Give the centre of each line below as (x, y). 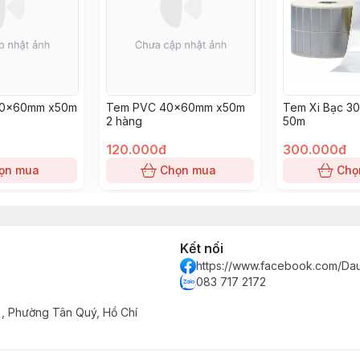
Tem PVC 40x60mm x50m (176, 107)
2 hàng (124, 121)
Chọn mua (188, 170)
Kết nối (202, 248)
